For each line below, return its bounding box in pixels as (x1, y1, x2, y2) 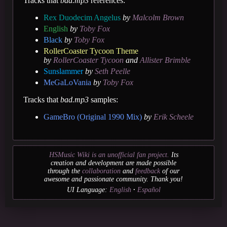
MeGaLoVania (44, 78, 91, 87)
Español (137, 185, 161, 194)
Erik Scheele (154, 112, 194, 121)
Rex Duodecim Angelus (44, 13, 121, 22)
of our (160, 167, 179, 175)
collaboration (82, 167, 121, 175)
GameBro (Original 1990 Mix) (44, 112, 142, 121)
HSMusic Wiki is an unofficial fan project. (49, 150, 169, 159)
